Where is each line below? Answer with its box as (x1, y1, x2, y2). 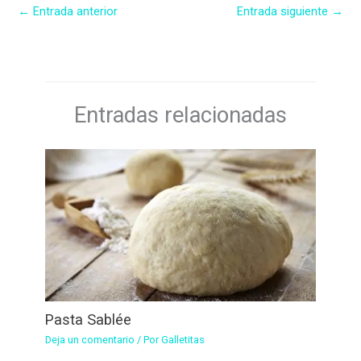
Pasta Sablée (45, 311, 132, 329)
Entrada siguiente (237, 4, 331, 19)
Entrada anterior (30, 4, 118, 19)
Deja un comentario (45, 334, 135, 346)
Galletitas (161, 334, 205, 346)
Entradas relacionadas (74, 102, 287, 129)
